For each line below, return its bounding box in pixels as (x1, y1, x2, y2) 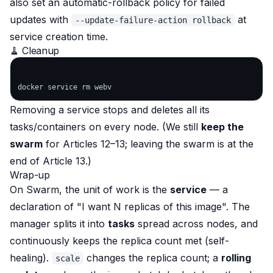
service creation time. (10, 30, 108, 43)
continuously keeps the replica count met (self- (10, 235, 229, 247)
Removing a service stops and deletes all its (10, 104, 210, 116)
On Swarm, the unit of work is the (10, 183, 170, 196)
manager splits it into (10, 218, 108, 230)
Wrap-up (10, 169, 50, 181)
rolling (221, 252, 251, 264)
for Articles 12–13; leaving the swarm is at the (43, 138, 253, 150)
